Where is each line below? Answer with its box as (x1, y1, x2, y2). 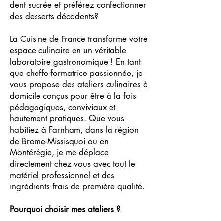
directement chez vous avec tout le (10, 158, 135, 169)
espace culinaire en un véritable (10, 45, 126, 56)
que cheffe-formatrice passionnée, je (10, 68, 143, 78)
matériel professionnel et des (10, 170, 114, 181)
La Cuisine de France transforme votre (10, 34, 147, 44)
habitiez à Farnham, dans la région (10, 124, 139, 135)
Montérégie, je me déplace (10, 147, 109, 158)
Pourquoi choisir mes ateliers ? (10, 204, 120, 215)
